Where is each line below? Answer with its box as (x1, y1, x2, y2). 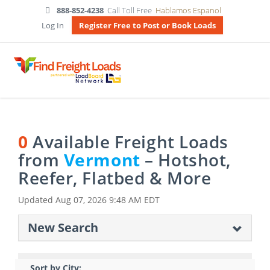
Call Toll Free (105, 5, 156, 16)
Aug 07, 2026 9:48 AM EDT (55, 194, 160, 206)
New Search (28, 219, 98, 236)
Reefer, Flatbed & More (18, 166, 212, 189)
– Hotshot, (140, 148, 231, 171)
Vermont (63, 148, 140, 171)
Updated (18, 194, 55, 206)
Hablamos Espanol (155, 5, 222, 16)
